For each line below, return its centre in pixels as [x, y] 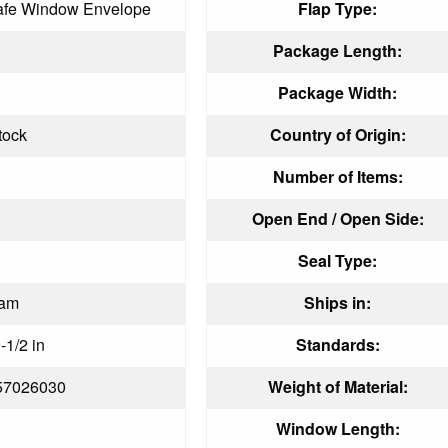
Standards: [337, 344]
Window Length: [337, 428]
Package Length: [337, 50]
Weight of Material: [337, 386]
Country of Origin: [337, 134]
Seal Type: [337, 260]
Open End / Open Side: [337, 218]
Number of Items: [337, 176]
